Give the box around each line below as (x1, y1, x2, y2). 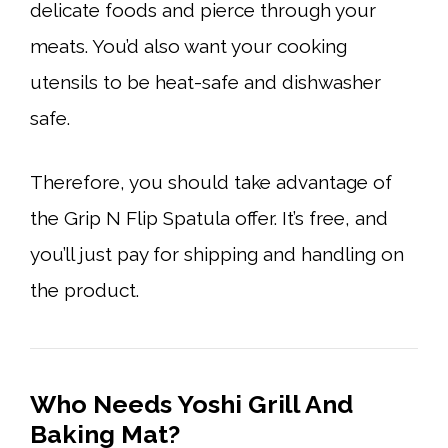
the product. (30, 279, 139, 301)
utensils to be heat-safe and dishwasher (30, 70, 381, 93)
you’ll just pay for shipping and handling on (30, 243, 404, 265)
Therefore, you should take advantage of (30, 171, 392, 193)
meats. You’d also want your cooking (30, 34, 347, 57)
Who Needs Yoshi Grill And (30, 389, 353, 419)
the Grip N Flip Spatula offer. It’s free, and (30, 207, 388, 229)
